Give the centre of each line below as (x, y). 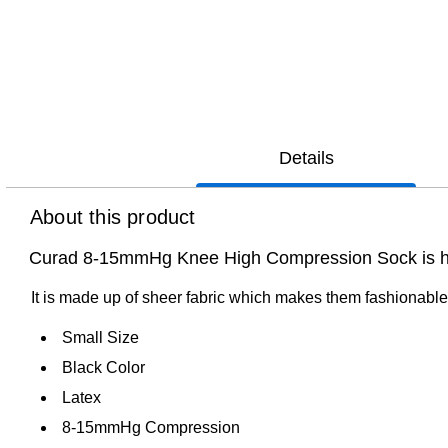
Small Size (100, 337)
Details (306, 157)
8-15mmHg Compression (151, 427)
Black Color (103, 367)
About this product (113, 216)
